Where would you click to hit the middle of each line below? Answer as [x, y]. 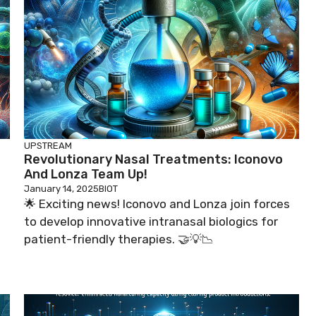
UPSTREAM [48, 145]
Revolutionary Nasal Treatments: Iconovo [153, 159]
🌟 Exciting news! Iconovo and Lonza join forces [157, 203]
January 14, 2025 [61, 188]
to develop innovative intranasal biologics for [151, 221]
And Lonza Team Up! [86, 174]
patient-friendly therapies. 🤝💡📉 [119, 239]
